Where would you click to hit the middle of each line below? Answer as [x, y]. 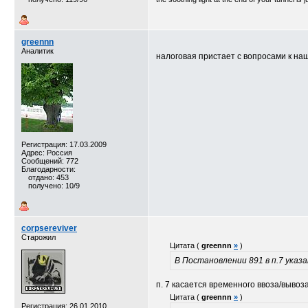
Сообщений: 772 [50, 161]
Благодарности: [48, 169]
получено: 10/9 [54, 186]
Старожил [38, 237]
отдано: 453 [48, 177]
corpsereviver [49, 228]
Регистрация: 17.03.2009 [64, 144]
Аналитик [37, 51]
